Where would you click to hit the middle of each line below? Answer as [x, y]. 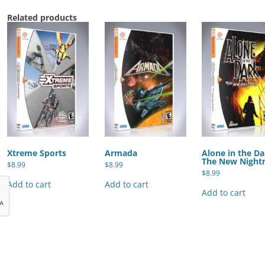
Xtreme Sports [36, 153]
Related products [42, 18]
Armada [121, 153]
